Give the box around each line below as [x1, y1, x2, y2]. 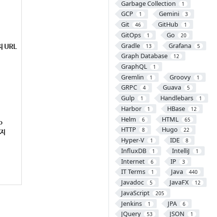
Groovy [169, 72, 191, 81]
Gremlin [121, 72, 144, 81]
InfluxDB [121, 146, 146, 155]
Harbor [121, 104, 141, 113]
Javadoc [121, 178, 144, 187]
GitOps [121, 30, 141, 39]
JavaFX [169, 178, 189, 187]
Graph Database [121, 51, 168, 61]
